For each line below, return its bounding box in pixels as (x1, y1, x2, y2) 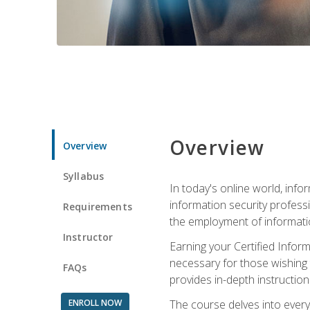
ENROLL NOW (68, 296, 122, 309)
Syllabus (63, 169, 104, 183)
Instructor (63, 230, 113, 244)
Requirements (63, 199, 132, 213)
